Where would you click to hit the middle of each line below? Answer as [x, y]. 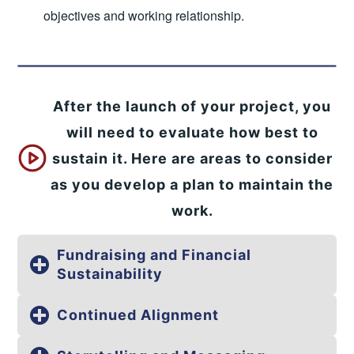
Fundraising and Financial [154, 255]
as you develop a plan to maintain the [192, 184]
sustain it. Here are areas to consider [192, 158]
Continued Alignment [138, 315]
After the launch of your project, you [192, 106]
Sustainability [110, 274]
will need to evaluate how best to [192, 132]
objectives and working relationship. [143, 15]
